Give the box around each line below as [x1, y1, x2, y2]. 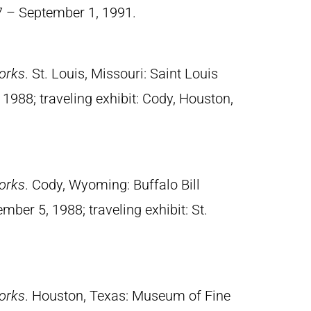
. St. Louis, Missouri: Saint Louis [25, 65, 218, 82]
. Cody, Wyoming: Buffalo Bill [25, 176, 200, 193]
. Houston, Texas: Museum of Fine [25, 287, 230, 304]
